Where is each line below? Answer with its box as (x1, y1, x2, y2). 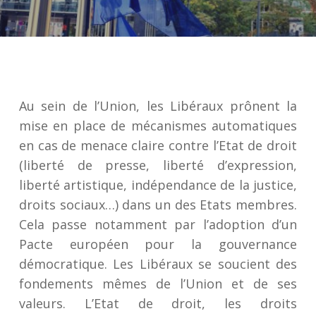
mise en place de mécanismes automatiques (18, 117, 298, 134)
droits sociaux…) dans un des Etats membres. (18, 196, 298, 213)
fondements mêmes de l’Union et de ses (18, 275, 298, 292)
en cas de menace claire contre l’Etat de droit (18, 137, 298, 154)
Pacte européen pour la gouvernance (18, 236, 298, 253)
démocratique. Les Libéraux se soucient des (18, 255, 298, 272)
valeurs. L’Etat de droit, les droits (18, 295, 298, 312)
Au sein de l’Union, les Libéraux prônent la (18, 97, 298, 114)
